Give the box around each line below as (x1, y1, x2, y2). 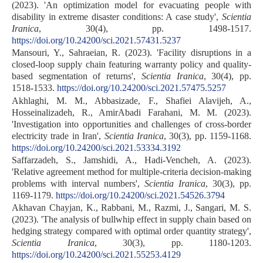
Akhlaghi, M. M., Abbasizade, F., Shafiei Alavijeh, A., (12, 95, 251, 106)
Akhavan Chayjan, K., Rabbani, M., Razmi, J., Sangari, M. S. (12, 203, 251, 213)
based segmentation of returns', (12, 71, 141, 82)
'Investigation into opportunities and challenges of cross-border (12, 119, 251, 129)
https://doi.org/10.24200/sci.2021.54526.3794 (56, 190, 225, 200)
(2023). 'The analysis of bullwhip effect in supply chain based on (12, 214, 251, 225)
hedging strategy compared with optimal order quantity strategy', (12, 226, 251, 237)
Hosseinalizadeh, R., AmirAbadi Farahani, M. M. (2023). (12, 107, 251, 117)
